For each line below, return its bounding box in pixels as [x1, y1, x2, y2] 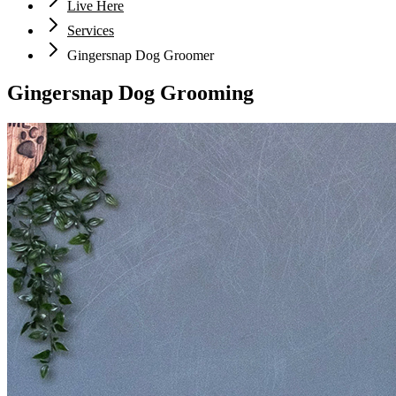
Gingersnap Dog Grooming [7, 80, 254, 104]
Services [67, 22, 114, 38]
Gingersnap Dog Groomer [67, 47, 214, 63]
